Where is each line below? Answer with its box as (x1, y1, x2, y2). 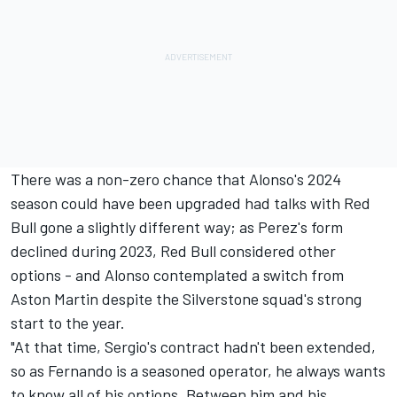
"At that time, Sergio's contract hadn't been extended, (11, 336, 376, 356)
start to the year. (11, 312, 128, 332)
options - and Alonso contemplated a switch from (11, 264, 344, 284)
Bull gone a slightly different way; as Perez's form (11, 216, 343, 237)
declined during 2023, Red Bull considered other (11, 240, 336, 261)
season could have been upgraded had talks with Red (11, 192, 370, 213)
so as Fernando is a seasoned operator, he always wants (11, 360, 385, 380)
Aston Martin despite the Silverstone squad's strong (11, 288, 362, 308)
